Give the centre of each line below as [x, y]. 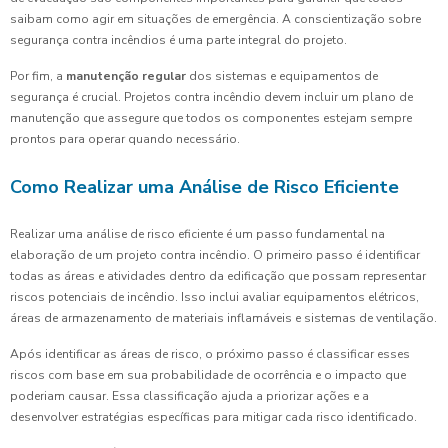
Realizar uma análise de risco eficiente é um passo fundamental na [197, 234]
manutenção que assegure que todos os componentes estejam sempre [211, 118]
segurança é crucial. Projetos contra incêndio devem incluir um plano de [211, 97]
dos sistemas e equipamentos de [282, 76]
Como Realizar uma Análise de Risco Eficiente [204, 187]
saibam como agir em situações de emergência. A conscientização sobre [215, 19]
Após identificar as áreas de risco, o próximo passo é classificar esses [210, 354]
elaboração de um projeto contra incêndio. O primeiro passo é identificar [215, 255]
